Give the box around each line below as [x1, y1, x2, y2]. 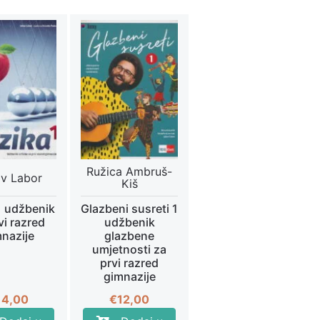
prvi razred [100, 256, 159, 271]
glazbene [104, 229, 154, 244]
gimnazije [103, 269, 156, 284]
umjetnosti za [92, 242, 166, 257]
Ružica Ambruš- [86, 164, 172, 179]
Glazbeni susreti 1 [81, 201, 178, 216]
